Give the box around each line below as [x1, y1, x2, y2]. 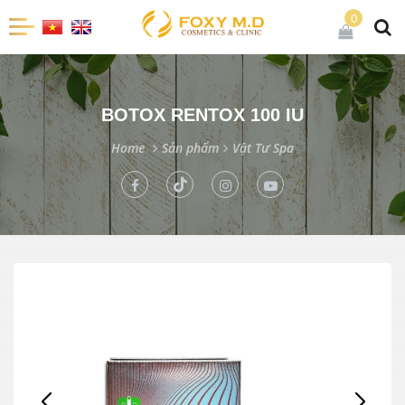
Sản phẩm [162, 139, 219, 156]
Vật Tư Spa [232, 139, 294, 156]
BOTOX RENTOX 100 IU [101, 105, 304, 125]
